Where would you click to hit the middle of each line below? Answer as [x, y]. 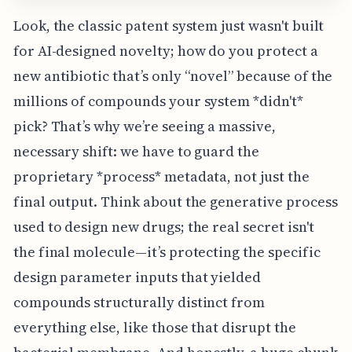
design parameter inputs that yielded [137, 277]
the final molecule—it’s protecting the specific [167, 252]
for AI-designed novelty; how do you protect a [165, 51]
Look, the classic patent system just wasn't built [169, 26]
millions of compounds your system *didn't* [158, 101]
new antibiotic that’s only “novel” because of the [173, 76]
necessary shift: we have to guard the [136, 152]
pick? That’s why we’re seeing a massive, [144, 126]
